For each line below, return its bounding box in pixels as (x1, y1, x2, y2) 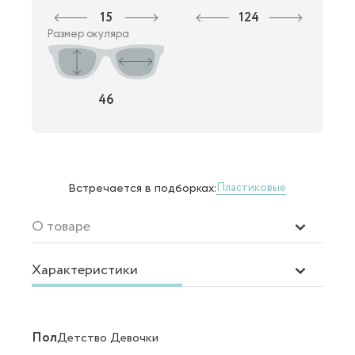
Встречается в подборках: (69, 181, 216, 194)
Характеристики (32, 259, 138, 281)
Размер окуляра (48, 27, 129, 40)
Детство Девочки (57, 328, 158, 347)
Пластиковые (216, 180, 286, 197)
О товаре (32, 216, 90, 237)
